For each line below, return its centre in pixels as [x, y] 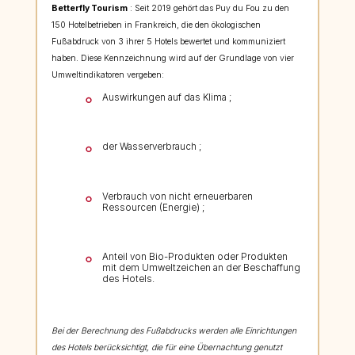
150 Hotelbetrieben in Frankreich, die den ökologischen [156, 25]
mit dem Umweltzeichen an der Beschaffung [201, 267]
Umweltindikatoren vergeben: [107, 75]
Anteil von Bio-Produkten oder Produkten [195, 256]
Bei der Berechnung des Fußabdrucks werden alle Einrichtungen [174, 331]
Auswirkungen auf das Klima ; [166, 97]
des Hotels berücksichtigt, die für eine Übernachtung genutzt [166, 348]
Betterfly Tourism [89, 9]
